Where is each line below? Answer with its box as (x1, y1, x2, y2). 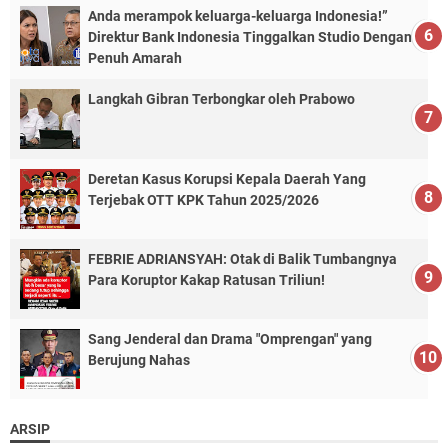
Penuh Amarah (88, 49, 182, 66)
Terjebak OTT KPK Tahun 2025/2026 (88, 191, 319, 208)
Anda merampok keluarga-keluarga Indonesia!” (88, 7, 388, 24)
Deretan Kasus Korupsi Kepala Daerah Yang (88, 170, 366, 187)
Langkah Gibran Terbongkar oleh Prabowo (88, 90, 355, 107)
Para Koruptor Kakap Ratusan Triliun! (88, 271, 325, 288)
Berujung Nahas (88, 351, 190, 368)
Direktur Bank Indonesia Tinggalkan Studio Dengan (88, 28, 412, 45)
